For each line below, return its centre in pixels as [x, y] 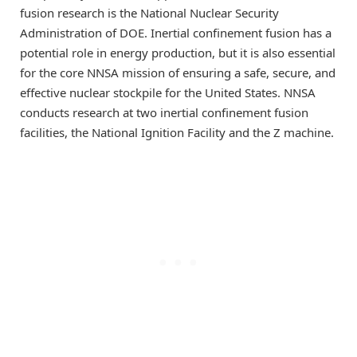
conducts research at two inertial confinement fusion [164, 113]
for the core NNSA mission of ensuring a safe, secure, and [178, 73]
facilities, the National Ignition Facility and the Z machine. [177, 133]
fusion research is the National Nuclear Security [149, 13]
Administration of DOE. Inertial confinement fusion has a [176, 33]
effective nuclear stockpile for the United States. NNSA [168, 93]
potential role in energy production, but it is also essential [178, 53]
